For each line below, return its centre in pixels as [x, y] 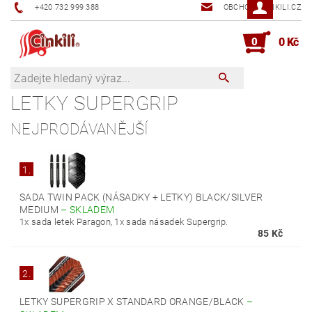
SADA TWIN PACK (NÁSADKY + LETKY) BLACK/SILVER [141, 197]
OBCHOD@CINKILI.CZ [262, 7]
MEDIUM [40, 210]
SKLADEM [92, 210]
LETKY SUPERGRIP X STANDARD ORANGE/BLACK [133, 302]
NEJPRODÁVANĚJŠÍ [80, 129]
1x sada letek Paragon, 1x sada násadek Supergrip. [124, 222]
